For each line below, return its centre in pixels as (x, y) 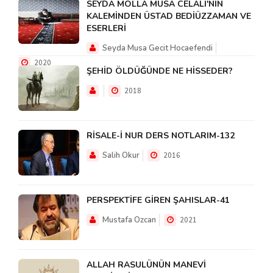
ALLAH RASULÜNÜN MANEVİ (146, 265)
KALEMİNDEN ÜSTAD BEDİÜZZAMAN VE (169, 16)
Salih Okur (120, 156)
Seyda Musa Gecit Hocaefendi (157, 48)
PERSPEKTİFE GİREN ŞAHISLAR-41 (158, 200)
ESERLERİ (106, 29)
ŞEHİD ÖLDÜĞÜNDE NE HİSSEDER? (160, 71)
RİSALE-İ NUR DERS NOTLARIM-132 (161, 136)
